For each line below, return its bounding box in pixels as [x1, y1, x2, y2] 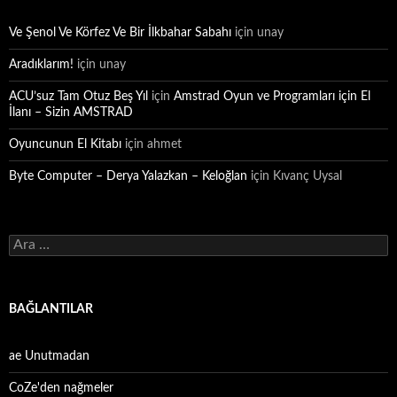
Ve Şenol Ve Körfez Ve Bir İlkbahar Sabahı [9, 27, 231, 39]
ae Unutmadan [9, 350, 90, 362]
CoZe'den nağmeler [9, 382, 113, 394]
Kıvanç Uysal [273, 170, 342, 183]
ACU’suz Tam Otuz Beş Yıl [9, 90, 148, 103]
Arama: [8, 236, 47, 248]
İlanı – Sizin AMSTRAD [9, 106, 133, 119]
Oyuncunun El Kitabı [9, 138, 121, 151]
